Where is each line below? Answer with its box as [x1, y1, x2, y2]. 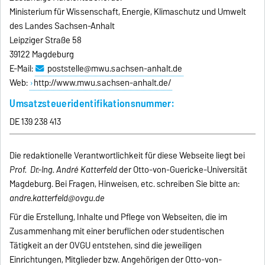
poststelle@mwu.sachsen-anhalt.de [47, 61, 182, 76]
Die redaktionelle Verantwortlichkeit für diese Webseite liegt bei [9, 148, 245, 163]
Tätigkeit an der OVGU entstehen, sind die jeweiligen [9, 238, 202, 253]
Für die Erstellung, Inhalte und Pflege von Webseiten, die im [9, 209, 228, 224]
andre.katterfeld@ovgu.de [9, 190, 105, 205]
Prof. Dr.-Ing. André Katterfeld [9, 162, 118, 177]
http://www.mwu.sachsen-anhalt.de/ [33, 75, 171, 90]
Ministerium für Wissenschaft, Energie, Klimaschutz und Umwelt [9, 4, 247, 19]
